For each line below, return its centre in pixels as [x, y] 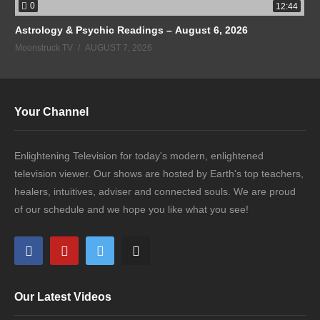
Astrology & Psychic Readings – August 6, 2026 [131, 30]
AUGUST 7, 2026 [119, 47]
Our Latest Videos [63, 297]
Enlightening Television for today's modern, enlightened [139, 156]
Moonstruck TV [44, 47]
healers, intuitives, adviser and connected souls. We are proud [155, 192]
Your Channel [51, 112]
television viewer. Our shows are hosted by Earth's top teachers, [159, 174]
